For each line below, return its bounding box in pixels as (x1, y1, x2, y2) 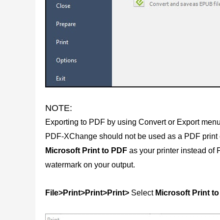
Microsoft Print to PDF (45, 146, 127, 155)
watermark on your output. (45, 161, 135, 169)
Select (129, 189, 153, 197)
